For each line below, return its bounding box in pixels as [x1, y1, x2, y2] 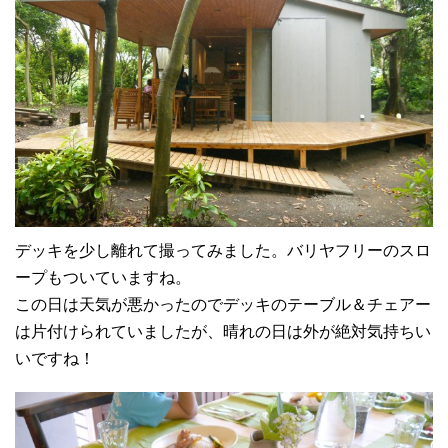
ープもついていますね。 [15, 268, 191, 286]
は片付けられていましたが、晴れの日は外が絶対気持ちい [15, 322, 431, 340]
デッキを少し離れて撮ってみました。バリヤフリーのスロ [15, 241, 431, 259]
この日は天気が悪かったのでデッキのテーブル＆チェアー [15, 295, 431, 313]
